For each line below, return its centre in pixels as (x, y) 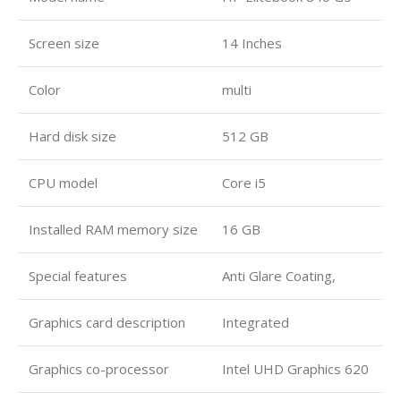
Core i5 (244, 183)
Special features (78, 276)
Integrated (256, 323)
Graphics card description (107, 323)
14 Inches (252, 43)
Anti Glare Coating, (279, 276)
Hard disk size (73, 137)
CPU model (63, 183)
